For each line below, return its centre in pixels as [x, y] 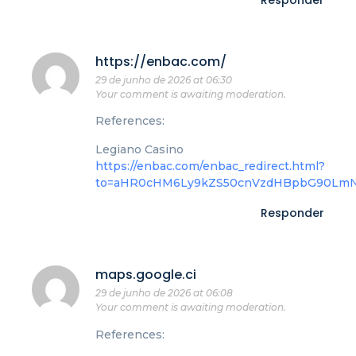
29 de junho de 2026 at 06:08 [164, 293]
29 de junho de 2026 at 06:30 [164, 80]
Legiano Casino [139, 149]
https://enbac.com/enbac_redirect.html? [210, 166]
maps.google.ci [146, 275]
